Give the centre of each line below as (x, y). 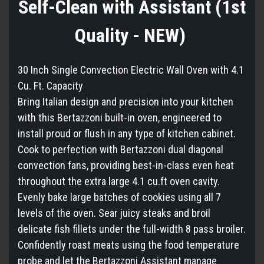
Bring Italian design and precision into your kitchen (126, 101)
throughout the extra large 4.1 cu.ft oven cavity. (119, 181)
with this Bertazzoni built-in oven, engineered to (120, 117)
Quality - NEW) (132, 35)
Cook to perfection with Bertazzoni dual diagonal (121, 149)
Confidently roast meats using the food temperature (128, 245)
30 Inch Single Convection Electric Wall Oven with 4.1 (131, 70)
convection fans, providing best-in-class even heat (126, 165)
